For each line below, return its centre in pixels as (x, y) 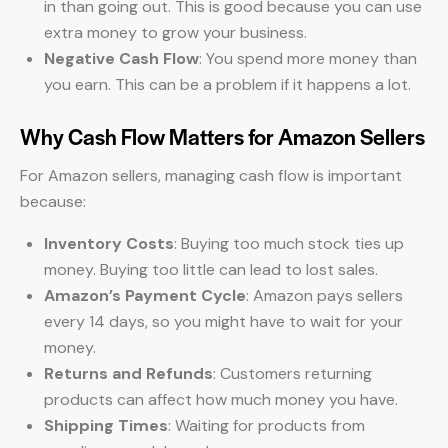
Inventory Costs (109, 243)
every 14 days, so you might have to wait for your (223, 321)
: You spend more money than (308, 58)
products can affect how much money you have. (221, 399)
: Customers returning (292, 373)
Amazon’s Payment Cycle (145, 295)
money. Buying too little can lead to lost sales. (211, 269)
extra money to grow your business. (175, 32)
